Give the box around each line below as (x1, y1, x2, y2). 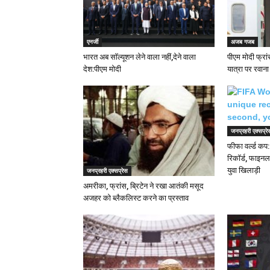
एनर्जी (87, 37, 98, 46)
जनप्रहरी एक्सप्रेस (87, 166, 128, 175)
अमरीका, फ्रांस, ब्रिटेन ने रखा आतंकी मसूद (83, 181, 204, 190)
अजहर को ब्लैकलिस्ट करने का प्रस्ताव (83, 193, 189, 202)
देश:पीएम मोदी (83, 64, 121, 74)
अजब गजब (231, 37, 254, 46)
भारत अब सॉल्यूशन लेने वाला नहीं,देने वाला (83, 52, 196, 61)
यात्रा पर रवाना (227, 64, 269, 74)
